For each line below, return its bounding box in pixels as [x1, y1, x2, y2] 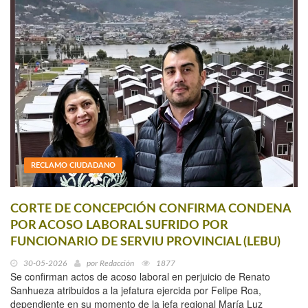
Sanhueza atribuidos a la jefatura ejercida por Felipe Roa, [10, 283, 261, 298]
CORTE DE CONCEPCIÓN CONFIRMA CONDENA [10, 203, 291, 216]
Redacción [100, 259, 134, 268]
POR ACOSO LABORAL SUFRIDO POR [10, 219, 228, 232]
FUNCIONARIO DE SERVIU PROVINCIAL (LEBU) [10, 236, 280, 249]
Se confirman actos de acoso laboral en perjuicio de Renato [10, 269, 270, 284]
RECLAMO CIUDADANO [31, 162, 115, 170]
